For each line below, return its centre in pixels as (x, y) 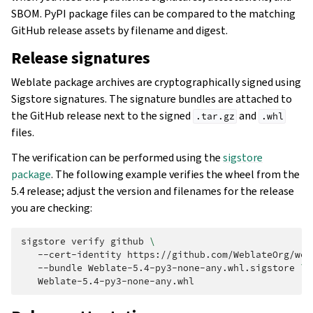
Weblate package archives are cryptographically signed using (156, 82)
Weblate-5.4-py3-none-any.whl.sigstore (191, 268)
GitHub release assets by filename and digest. (119, 31)
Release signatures (81, 58)
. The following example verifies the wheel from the (175, 175)
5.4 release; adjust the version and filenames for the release (153, 191)
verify (88, 242)
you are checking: (52, 208)
